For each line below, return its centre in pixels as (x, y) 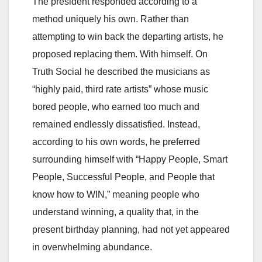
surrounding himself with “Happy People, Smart (130, 160)
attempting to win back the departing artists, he (128, 37)
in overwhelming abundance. (92, 247)
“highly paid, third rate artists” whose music (120, 89)
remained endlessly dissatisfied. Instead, (116, 125)
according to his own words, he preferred (116, 142)
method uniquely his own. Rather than (111, 19)
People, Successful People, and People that (123, 177)
